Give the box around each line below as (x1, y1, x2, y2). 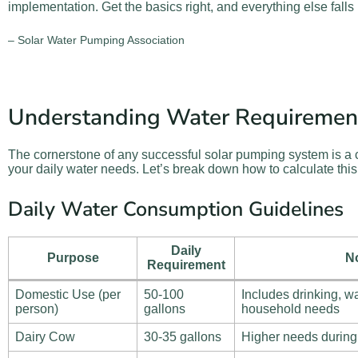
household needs (241, 302, 340, 316)
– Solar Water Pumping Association (8, 34, 185, 47)
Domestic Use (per (15, 288, 121, 302)
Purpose (46, 251, 99, 265)
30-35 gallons (144, 330, 221, 344)
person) (15, 302, 58, 316)
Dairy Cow (15, 330, 75, 344)
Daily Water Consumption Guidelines (8, 195, 344, 223)
